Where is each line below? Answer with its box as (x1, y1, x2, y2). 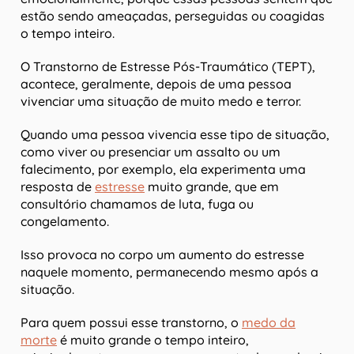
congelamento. (21, 213, 109, 230)
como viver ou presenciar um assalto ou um (21, 144, 281, 160)
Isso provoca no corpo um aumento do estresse (21, 247, 304, 263)
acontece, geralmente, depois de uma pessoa (21, 76, 292, 92)
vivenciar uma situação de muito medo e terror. (21, 93, 301, 110)
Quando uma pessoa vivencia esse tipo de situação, (21, 126, 330, 143)
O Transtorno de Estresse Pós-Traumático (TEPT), (21, 58, 315, 75)
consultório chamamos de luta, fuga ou (21, 196, 254, 213)
